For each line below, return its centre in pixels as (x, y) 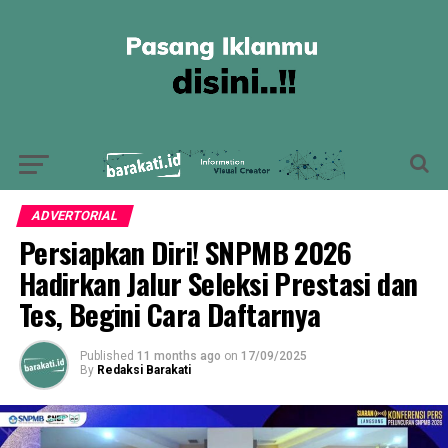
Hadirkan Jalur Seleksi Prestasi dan (218, 283)
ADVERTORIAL (74, 215)
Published (106, 356)
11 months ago (178, 356)
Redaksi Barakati (143, 370)
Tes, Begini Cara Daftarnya (169, 314)
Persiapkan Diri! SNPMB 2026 (185, 252)
